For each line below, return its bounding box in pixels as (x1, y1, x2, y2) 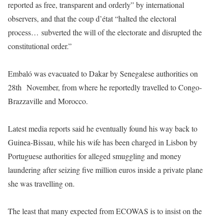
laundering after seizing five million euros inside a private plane (8, 164, 203, 175)
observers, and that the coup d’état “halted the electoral (8, 13, 176, 24)
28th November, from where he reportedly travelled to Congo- (8, 82, 202, 92)
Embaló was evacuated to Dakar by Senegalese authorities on (8, 68, 198, 79)
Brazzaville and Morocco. (8, 95, 88, 106)
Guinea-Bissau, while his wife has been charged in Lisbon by (8, 137, 197, 147)
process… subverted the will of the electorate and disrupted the (8, 27, 202, 37)
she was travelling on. (8, 178, 79, 189)
